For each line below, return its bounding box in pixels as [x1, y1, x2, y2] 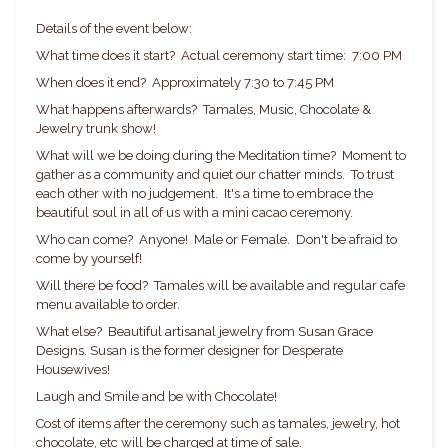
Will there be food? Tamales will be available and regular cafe [36, 278, 405, 294]
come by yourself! [36, 251, 148, 267]
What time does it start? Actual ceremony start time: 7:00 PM [36, 48, 408, 64]
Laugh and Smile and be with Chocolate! [36, 389, 283, 405]
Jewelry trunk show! [36, 121, 156, 137]
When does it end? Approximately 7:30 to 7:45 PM [36, 75, 334, 91]
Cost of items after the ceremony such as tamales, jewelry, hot [36, 416, 400, 432]
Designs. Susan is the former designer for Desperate [36, 343, 343, 359]
